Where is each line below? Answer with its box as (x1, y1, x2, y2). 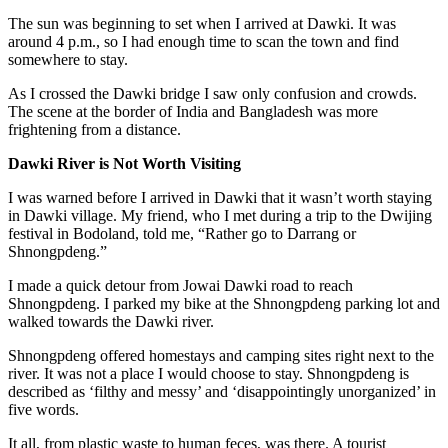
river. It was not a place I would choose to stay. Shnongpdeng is (8, 364, 409, 382)
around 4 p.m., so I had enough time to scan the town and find (8, 32, 399, 50)
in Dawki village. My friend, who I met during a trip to (8, 206, 357, 224)
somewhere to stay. (8, 50, 128, 68)
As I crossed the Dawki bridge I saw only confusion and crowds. (8, 84, 417, 102)
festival (8, 224, 53, 242)
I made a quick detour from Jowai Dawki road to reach (8, 276, 353, 294)
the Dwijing (357, 206, 432, 224)
